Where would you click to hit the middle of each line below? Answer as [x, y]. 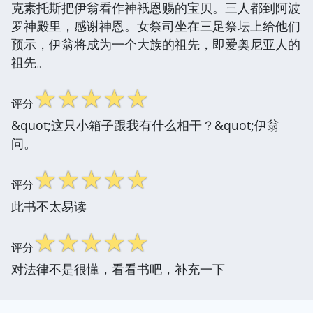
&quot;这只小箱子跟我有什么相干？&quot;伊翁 [145, 125]
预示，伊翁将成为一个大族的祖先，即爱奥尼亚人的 [156, 44]
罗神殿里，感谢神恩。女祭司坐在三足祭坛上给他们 [156, 26]
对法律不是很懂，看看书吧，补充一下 [118, 269]
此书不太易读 [49, 206]
